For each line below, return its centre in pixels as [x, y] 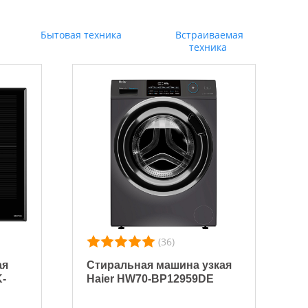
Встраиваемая [208, 35]
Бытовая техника [80, 35]
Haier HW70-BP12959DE [151, 279]
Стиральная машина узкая [159, 265]
